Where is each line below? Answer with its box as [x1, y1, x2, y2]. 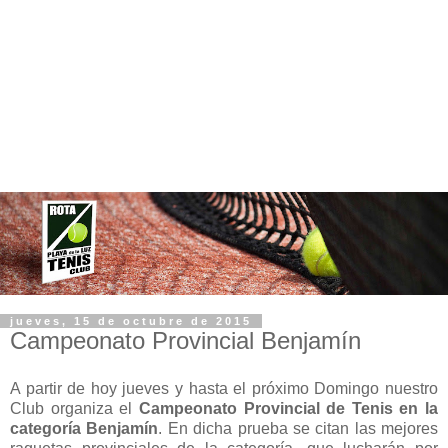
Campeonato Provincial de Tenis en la [138, 399, 438, 417]
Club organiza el [10, 399, 139, 417]
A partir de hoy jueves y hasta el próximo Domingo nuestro [10, 379, 438, 397]
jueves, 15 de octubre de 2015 [10, 315, 252, 328]
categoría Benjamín [10, 419, 159, 437]
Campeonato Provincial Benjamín [10, 327, 361, 355]
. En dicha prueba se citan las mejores [158, 419, 438, 437]
